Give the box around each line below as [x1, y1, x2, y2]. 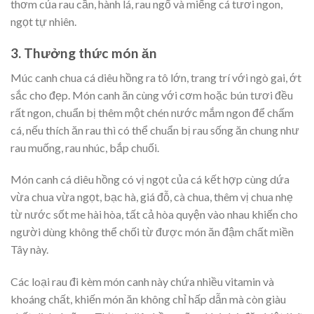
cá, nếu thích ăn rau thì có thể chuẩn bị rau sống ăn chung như [11, 123, 299, 137]
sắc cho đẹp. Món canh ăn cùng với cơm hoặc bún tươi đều [11, 88, 293, 102]
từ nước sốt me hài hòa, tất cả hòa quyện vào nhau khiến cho [11, 207, 298, 221]
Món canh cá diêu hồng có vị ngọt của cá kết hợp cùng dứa [11, 172, 289, 186]
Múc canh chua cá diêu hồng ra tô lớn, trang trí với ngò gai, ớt [11, 70, 301, 84]
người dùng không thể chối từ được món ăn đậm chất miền [11, 225, 294, 239]
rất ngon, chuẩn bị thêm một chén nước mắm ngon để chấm [11, 105, 294, 119]
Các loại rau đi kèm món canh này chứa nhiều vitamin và [11, 275, 274, 289]
